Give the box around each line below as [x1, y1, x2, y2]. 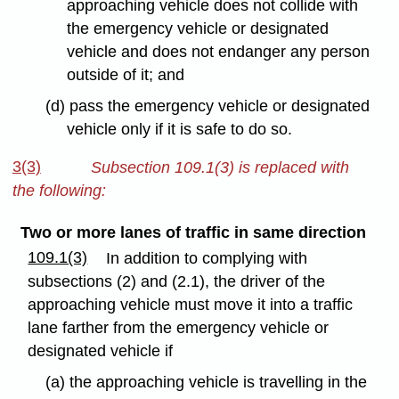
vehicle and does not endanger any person [67, 42, 370, 61]
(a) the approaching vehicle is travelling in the [45, 372, 367, 391]
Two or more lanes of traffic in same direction [20, 224, 366, 242]
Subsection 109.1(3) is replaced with [90, 158, 349, 176]
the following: [12, 181, 106, 199]
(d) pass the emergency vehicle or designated [45, 96, 370, 115]
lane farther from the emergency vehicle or [28, 319, 330, 338]
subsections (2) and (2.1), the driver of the [28, 273, 326, 291]
